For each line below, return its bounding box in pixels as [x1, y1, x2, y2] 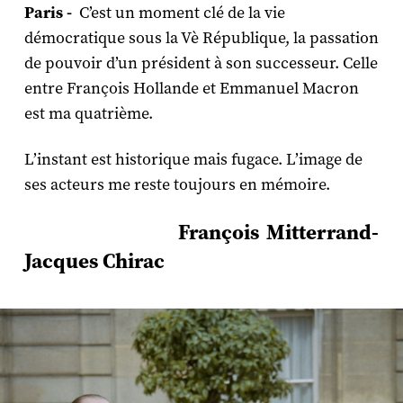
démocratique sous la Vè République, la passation [23, 27, 379, 49]
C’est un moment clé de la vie [78, 2, 285, 23]
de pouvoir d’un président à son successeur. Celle [23, 52, 378, 74]
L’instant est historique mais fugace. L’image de [23, 148, 363, 170]
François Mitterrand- [23, 219, 380, 245]
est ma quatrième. [23, 103, 153, 124]
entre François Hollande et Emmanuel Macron [23, 77, 359, 99]
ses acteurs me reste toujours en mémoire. [23, 174, 334, 195]
